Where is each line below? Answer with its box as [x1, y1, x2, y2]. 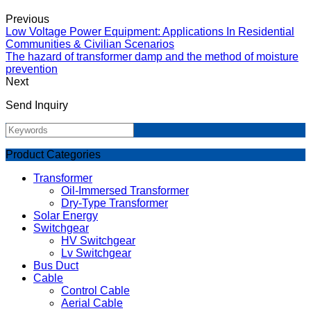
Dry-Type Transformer [61, 196, 168, 209]
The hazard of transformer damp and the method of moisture [6, 50, 299, 62]
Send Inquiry [6, 99, 68, 111]
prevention [6, 62, 58, 75]
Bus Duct [33, 259, 78, 271]
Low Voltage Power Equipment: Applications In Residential [6, 25, 294, 37]
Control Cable [61, 284, 130, 296]
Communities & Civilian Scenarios [6, 37, 174, 50]
